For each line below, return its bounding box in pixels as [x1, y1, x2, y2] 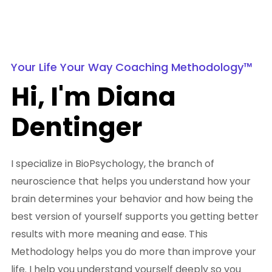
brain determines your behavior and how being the [11, 192, 253, 206]
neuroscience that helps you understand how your [11, 174, 251, 189]
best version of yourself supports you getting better [11, 209, 259, 224]
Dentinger [11, 109, 142, 146]
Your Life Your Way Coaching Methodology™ [11, 59, 253, 75]
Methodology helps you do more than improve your [11, 245, 256, 259]
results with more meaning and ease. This [11, 227, 208, 242]
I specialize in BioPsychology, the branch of [11, 157, 214, 171]
